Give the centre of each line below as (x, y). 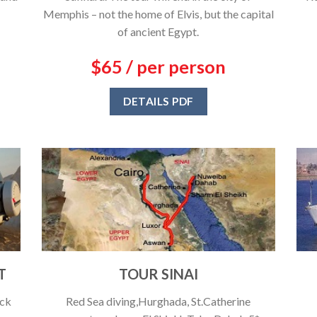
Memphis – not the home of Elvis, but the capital (158, 14)
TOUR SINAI (158, 273)
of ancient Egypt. (158, 32)
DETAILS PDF (158, 102)
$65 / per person (158, 67)
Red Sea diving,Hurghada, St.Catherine (158, 301)
